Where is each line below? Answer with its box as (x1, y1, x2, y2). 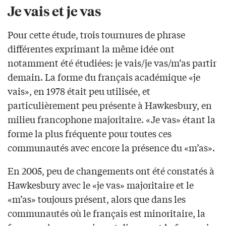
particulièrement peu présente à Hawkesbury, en (8, 98, 212, 112)
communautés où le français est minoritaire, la (8, 206, 205, 220)
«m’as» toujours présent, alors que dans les (8, 192, 186, 206)
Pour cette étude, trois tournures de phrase (8, 28, 185, 41)
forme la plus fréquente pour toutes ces (8, 127, 172, 140)
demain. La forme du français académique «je (8, 70, 200, 84)
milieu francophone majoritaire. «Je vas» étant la (8, 112, 215, 126)
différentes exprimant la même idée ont (8, 42, 175, 55)
